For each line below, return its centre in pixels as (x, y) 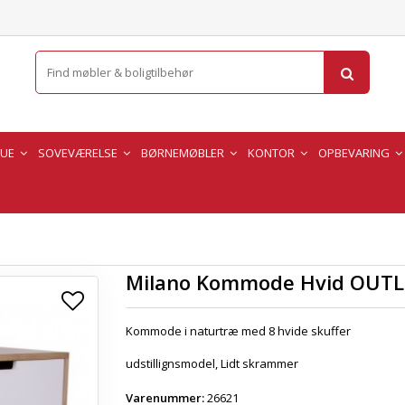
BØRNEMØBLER (184, 152)
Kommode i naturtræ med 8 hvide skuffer (238, 331)
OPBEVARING (355, 152)
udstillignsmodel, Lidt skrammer (212, 363)
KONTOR (273, 152)
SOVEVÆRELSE (79, 152)
